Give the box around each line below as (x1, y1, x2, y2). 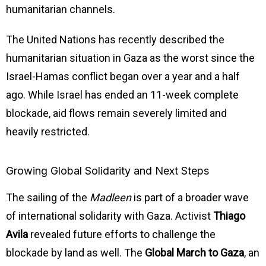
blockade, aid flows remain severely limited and (6, 107, 227, 120)
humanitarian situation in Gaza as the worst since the (6, 52, 255, 65)
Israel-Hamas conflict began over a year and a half (6, 70, 240, 83)
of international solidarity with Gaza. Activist (6, 210, 213, 223)
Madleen (90, 191, 131, 204)
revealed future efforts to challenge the (28, 228, 216, 241)
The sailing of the (6, 191, 90, 204)
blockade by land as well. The (6, 246, 145, 259)
